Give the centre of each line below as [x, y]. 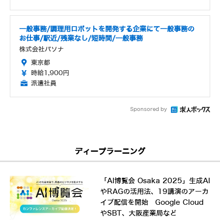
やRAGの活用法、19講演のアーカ [154, 192]
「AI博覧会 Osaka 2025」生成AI [155, 181]
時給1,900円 [50, 73]
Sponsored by [149, 110]
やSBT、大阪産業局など [138, 214]
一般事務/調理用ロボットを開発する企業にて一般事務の [107, 29]
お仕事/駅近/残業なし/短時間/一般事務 [81, 39]
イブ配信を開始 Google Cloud [152, 203]
